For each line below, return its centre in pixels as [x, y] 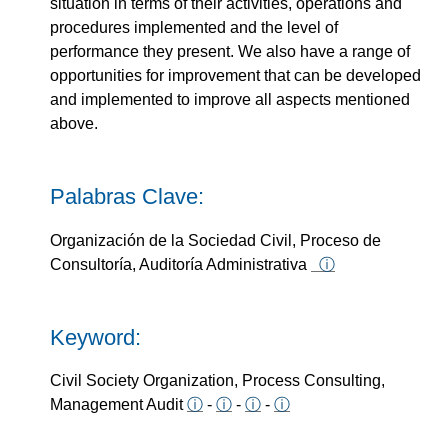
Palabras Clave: [127, 197]
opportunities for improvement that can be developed [235, 76]
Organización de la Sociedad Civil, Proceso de [215, 240]
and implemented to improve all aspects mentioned [230, 100]
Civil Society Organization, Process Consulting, [217, 381]
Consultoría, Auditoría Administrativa [180, 264]
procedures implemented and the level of [194, 28]
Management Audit [118, 405]
